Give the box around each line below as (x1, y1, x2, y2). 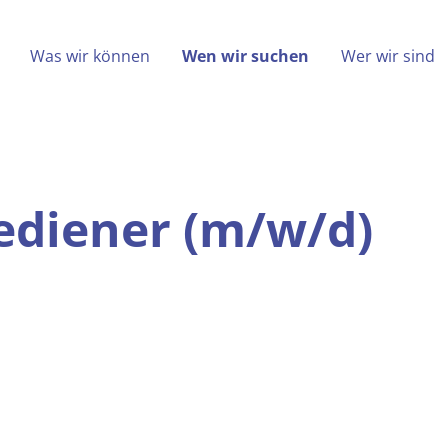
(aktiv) (307, 44, 359, 66)
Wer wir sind (340, 45, 435, 67)
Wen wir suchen (181, 45, 309, 67)
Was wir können (29, 45, 150, 67)
